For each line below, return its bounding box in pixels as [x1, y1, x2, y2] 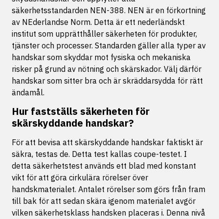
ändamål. [12, 88, 44, 97]
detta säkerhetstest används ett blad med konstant [12, 161, 196, 171]
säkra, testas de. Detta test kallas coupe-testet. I [12, 149, 187, 159]
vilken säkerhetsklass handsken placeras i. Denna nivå [12, 208, 205, 218]
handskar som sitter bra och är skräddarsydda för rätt [12, 76, 203, 86]
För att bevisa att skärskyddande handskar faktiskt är [12, 137, 203, 147]
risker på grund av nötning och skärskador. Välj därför [12, 64, 201, 74]
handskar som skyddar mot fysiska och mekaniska [12, 52, 191, 62]
